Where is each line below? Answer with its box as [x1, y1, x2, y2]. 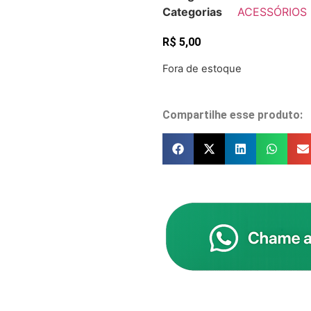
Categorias [162, 5, 222, 19]
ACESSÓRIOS [237, 5, 307, 19]
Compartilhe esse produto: [162, 108, 303, 121]
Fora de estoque [162, 62, 242, 75]
